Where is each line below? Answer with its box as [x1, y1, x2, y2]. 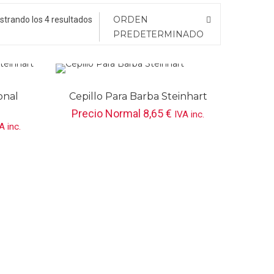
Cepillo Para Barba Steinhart [68, 91, 207, 102]
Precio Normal [72, 107, 144, 120]
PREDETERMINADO [113, 29, 204, 40]
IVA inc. [174, 109, 205, 120]
